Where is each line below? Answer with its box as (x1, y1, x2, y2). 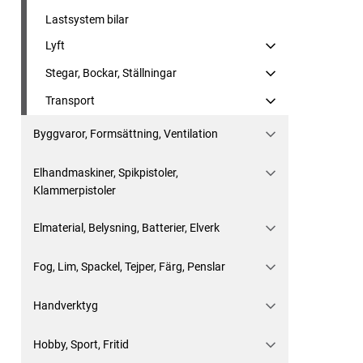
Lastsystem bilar (45, 13, 129, 26)
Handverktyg (33, 299, 98, 312)
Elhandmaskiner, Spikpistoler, (33, 166, 178, 179)
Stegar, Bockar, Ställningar (45, 66, 177, 79)
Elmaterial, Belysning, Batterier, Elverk (33, 221, 220, 234)
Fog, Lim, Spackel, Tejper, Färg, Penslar (33, 260, 225, 273)
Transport (45, 94, 95, 107)
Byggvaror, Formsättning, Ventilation (33, 127, 218, 140)
